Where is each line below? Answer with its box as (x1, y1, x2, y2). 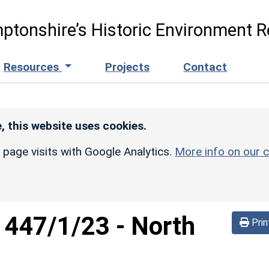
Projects (105, 59, 150, 74)
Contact (183, 59, 228, 74)
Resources (4, 59, 62, 74)
